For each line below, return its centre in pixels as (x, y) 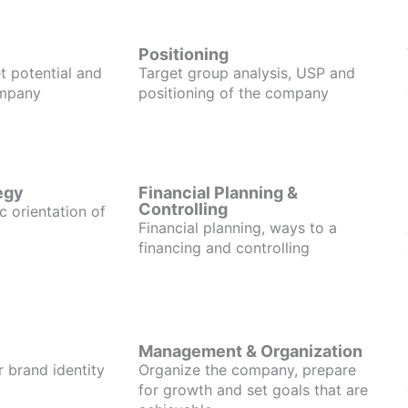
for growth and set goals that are (253, 390)
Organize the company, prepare (247, 370)
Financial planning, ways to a (238, 228)
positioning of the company (234, 93)
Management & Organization (250, 351)
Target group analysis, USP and (247, 73)
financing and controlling (224, 248)
